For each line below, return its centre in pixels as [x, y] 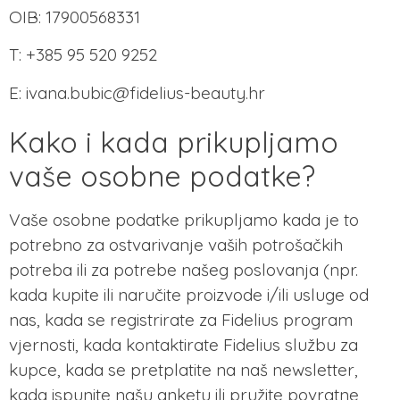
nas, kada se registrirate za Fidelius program [181, 320]
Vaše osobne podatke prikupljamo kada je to [184, 220]
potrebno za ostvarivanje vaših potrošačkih [176, 245]
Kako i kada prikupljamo [174, 142]
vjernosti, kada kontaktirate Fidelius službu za [183, 345]
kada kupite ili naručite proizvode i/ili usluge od [189, 295]
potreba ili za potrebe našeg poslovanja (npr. [183, 270]
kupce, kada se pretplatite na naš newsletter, [183, 370]
